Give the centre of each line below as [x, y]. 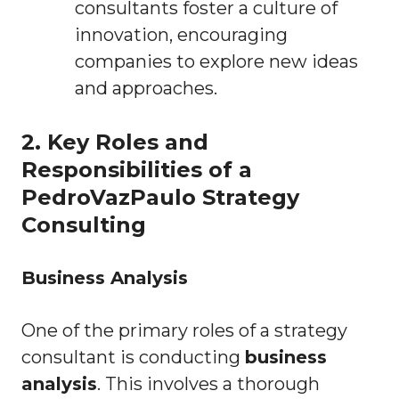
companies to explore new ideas [216, 62]
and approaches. [146, 89]
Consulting [84, 225]
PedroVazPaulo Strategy [160, 198]
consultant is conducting [133, 358]
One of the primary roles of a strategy [184, 331]
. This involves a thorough [208, 384]
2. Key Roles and [115, 142]
